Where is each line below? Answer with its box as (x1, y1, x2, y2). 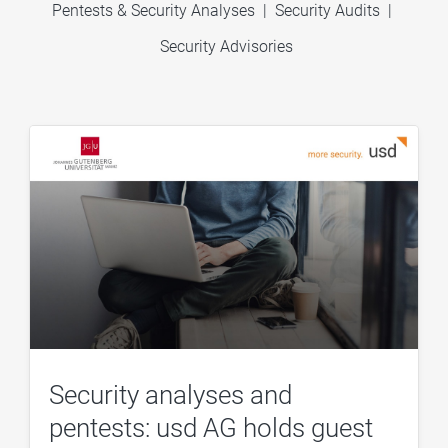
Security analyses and (49, 380, 293, 411)
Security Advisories (159, 37, 293, 56)
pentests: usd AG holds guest (49, 413, 374, 444)
